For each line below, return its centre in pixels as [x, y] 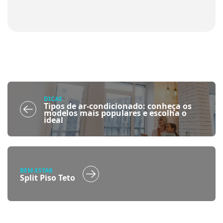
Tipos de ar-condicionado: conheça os [118, 106]
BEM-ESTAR [36, 170]
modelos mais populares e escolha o [115, 113]
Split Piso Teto [48, 177]
